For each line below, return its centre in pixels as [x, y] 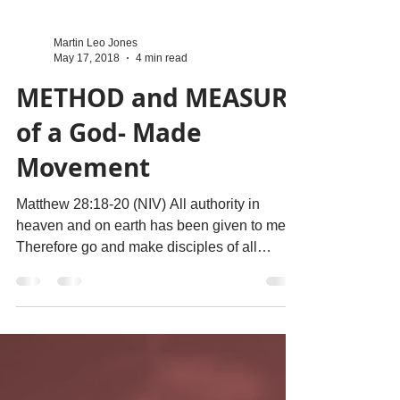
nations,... [46, 311]
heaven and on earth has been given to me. [153, 268]
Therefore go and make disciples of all [137, 290]
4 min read [162, 100]
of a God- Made [109, 175]
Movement [83, 210]
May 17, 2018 [87, 100]
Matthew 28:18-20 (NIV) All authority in [138, 247]
